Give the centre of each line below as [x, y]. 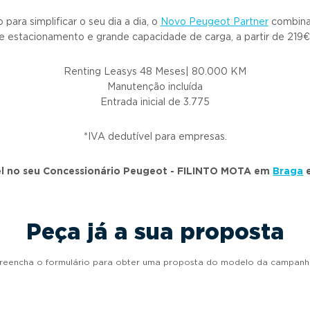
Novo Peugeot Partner [214, 21]
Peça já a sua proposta [155, 231]
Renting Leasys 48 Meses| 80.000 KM [155, 71]
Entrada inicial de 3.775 [155, 102]
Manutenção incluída [155, 86]
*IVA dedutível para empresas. [155, 136]
